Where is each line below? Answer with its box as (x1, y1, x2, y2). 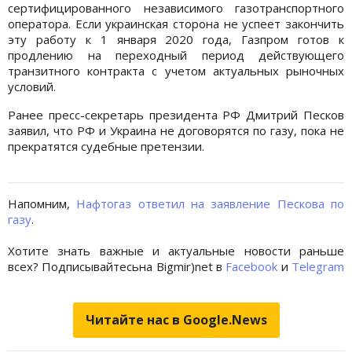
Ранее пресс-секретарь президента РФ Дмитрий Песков (8, 106, 344, 123)
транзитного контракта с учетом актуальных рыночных (8, 62, 344, 79)
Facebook (225, 258, 278, 274)
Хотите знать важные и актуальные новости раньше (8, 242, 344, 258)
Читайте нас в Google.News (85, 310, 267, 328)
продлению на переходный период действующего (8, 46, 344, 63)
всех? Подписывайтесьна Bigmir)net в (8, 258, 226, 274)
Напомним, (8, 195, 77, 211)
